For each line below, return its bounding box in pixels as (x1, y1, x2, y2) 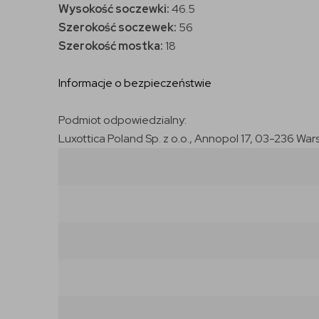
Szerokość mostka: (58, 38, 165, 53)
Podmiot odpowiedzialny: (58, 112, 187, 127)
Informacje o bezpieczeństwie (58, 75, 211, 90)
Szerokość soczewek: (58, 19, 177, 35)
